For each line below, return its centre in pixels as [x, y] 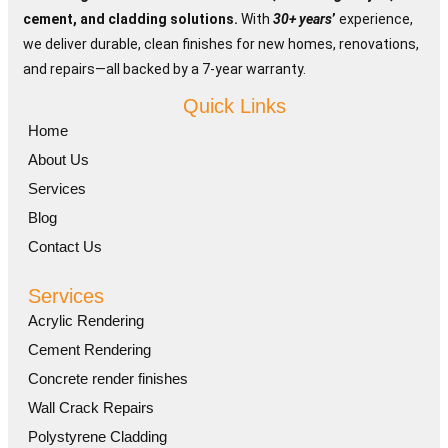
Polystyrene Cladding [97, 436]
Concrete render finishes [108, 378]
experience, [376, 18]
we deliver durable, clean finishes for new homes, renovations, [221, 43]
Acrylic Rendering [86, 320]
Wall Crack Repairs [91, 407]
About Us [58, 159]
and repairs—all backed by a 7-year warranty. [164, 68]
